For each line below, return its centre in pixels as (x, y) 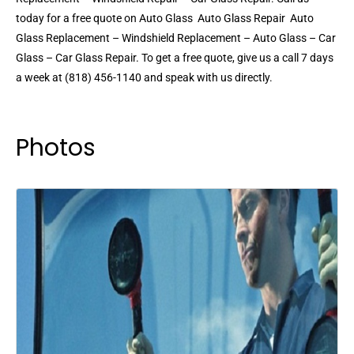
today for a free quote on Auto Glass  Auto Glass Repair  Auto (165, 19)
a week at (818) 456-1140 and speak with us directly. (144, 78)
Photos (56, 148)
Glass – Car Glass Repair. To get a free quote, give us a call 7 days (175, 58)
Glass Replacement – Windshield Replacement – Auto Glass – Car (176, 38)
